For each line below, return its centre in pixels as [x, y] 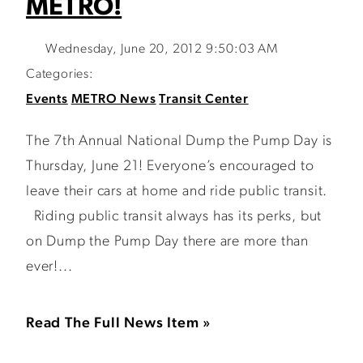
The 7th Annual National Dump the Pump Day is [179, 141]
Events [47, 100]
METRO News [113, 100]
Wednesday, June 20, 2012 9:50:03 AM [161, 49]
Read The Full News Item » [119, 324]
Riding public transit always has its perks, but [174, 217]
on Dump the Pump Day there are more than [167, 242]
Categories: [60, 75]
